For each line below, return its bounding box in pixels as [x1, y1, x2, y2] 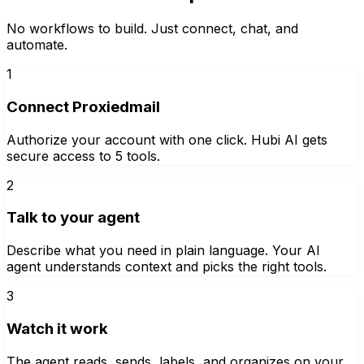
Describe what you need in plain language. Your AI [6, 242, 320, 259]
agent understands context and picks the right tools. [6, 258, 327, 275]
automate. [6, 37, 67, 54]
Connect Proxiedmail [6, 97, 160, 116]
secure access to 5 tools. [6, 147, 160, 164]
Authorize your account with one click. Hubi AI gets [6, 131, 327, 148]
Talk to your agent [6, 208, 140, 227]
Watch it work [6, 318, 108, 338]
